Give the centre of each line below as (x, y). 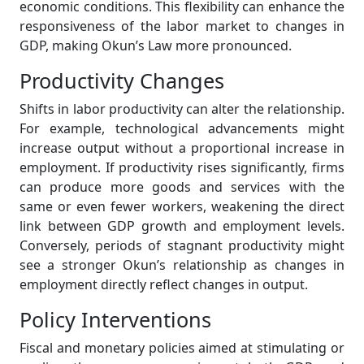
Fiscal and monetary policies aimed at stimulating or (182, 348)
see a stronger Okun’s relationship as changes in (182, 265)
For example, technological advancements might (182, 128)
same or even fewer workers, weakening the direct (182, 206)
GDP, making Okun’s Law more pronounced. (156, 45)
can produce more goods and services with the (182, 187)
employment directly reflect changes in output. (164, 284)
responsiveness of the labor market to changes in (182, 26)
